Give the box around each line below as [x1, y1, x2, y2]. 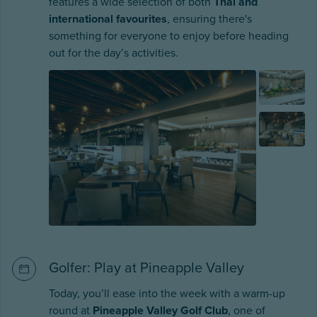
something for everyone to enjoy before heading [49, 29, 289, 44]
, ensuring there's [167, 12, 252, 27]
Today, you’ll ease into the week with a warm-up [49, 286, 285, 301]
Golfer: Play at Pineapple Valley [49, 259, 244, 277]
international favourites [49, 12, 167, 27]
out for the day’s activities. [49, 46, 184, 61]
